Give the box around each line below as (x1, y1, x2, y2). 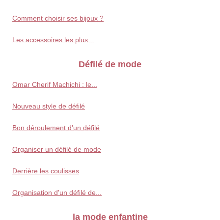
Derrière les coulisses (12, 167, 79, 175)
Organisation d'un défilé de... (12, 189, 102, 197)
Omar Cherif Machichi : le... (12, 81, 97, 89)
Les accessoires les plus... (12, 36, 94, 44)
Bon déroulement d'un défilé (12, 124, 100, 132)
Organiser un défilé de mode (12, 145, 101, 154)
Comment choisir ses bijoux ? (12, 14, 104, 23)
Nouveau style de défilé (12, 102, 85, 110)
